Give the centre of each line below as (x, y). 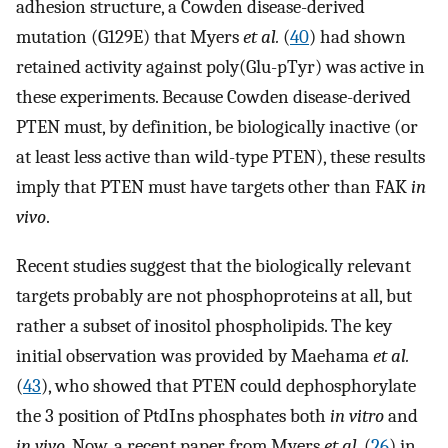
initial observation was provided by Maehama (194, 355)
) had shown (357, 37)
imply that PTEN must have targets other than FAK (213, 187)
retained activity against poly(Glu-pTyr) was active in (220, 67)
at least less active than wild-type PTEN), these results (220, 157)
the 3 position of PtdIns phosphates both (173, 415)
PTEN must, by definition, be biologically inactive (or (217, 127)
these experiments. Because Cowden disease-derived (213, 97)
